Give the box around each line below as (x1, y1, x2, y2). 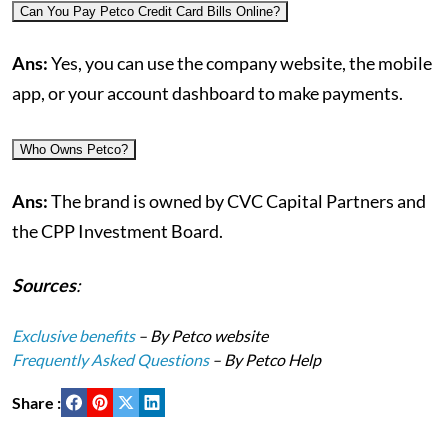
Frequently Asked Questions (12, 350, 209, 369)
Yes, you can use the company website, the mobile (48, 52, 432, 74)
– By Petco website (135, 326, 271, 345)
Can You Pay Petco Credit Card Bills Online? (20, 4, 280, 19)
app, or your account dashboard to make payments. (12, 82, 406, 104)
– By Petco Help (209, 350, 321, 369)
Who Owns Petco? (20, 142, 128, 157)
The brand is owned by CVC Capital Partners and (48, 190, 426, 212)
